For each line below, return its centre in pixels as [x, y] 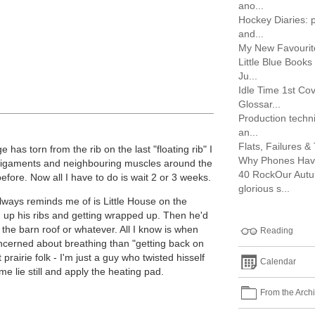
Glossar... [259, 104]
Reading [277, 231]
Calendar [278, 262]
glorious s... [264, 188]
